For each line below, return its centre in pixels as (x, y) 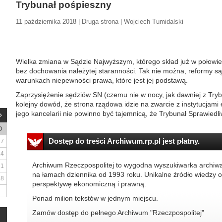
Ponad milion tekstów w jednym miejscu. (95, 198)
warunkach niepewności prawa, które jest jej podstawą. (102, 80)
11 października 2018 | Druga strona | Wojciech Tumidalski (100, 22)
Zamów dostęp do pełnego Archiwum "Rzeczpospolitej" (118, 213)
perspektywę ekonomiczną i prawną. (89, 184)
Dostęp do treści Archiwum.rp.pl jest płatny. (124, 141)
